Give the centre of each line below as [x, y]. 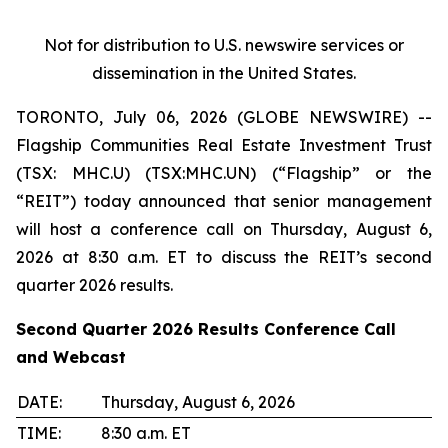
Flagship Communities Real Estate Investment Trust [224, 145]
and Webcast [71, 357]
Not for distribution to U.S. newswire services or [224, 45]
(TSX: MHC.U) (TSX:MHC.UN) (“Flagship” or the [224, 173]
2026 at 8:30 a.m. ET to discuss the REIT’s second [224, 257]
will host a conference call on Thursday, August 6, [224, 229]
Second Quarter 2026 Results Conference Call [206, 329]
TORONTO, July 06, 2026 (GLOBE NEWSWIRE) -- [224, 117]
